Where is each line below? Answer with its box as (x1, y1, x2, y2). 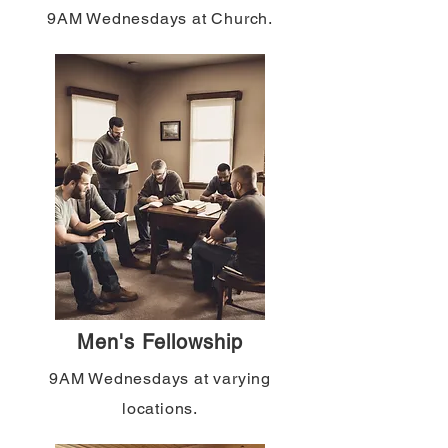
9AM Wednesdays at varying (48, 369, 271, 388)
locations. (122, 399, 198, 418)
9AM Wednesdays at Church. (47, 9, 273, 28)
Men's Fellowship (77, 330, 243, 354)
